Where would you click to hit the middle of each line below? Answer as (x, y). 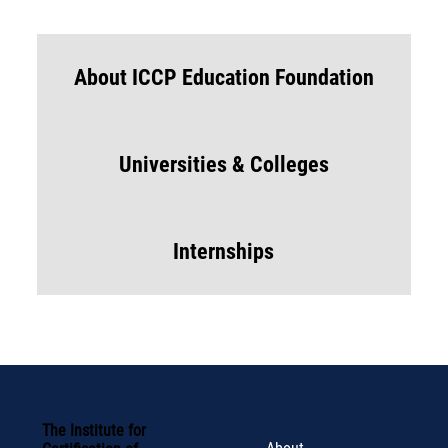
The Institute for (94, 430)
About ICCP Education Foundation (223, 77)
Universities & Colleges (223, 164)
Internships (224, 251)
